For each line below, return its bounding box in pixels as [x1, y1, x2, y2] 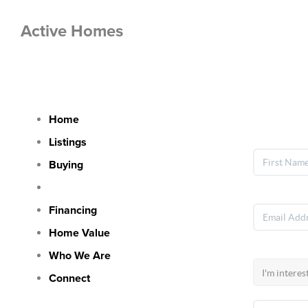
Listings [48, 135, 87, 149]
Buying [48, 158, 83, 172]
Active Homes [21, 21, 123, 41]
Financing [48, 203, 97, 217]
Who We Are [48, 249, 111, 263]
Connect [48, 272, 90, 285]
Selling [48, 181, 82, 195]
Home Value [48, 226, 110, 240]
